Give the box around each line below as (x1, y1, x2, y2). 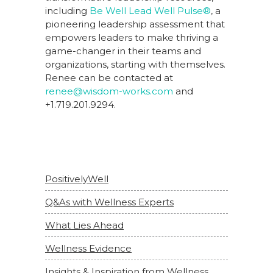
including (45, 5, 90, 16)
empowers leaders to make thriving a (45, 32, 218, 43)
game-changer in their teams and (45, 45, 201, 57)
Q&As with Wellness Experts (45, 196, 174, 208)
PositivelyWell (45, 173, 108, 185)
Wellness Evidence (45, 243, 132, 254)
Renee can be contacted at (45, 72, 173, 83)
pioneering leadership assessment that (45, 18, 225, 30)
